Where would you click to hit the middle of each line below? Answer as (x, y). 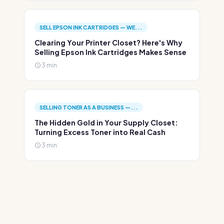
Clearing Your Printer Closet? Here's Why (108, 42)
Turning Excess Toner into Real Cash (100, 132)
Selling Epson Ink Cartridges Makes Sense (110, 52)
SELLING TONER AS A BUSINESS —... (89, 107)
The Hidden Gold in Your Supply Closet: (106, 122)
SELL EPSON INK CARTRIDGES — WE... (91, 27)
